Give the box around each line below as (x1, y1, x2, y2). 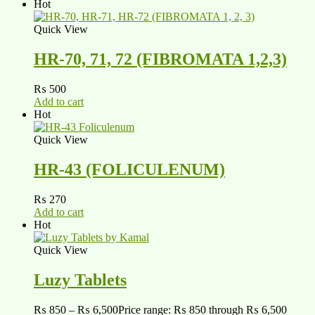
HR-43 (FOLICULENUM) (34, 160, 225, 179)
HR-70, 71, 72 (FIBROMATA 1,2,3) (34, 50, 287, 69)
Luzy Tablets (34, 271, 127, 289)
